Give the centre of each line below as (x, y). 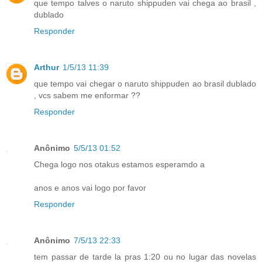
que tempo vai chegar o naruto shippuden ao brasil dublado (145, 84)
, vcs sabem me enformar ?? (87, 96)
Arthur (46, 68)
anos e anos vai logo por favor (90, 188)
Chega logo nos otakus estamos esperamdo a (119, 165)
